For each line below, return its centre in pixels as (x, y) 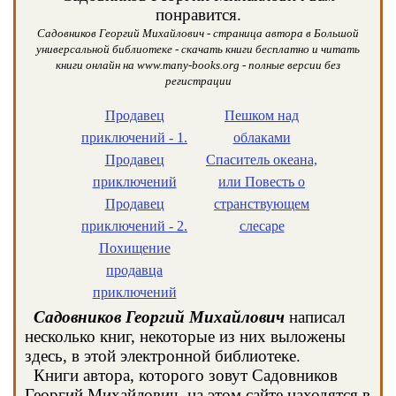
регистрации (198, 81)
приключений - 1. (134, 137)
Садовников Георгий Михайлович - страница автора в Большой (198, 33)
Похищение (134, 248)
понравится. (198, 15)
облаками (262, 137)
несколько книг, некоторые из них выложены (185, 336)
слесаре (262, 226)
